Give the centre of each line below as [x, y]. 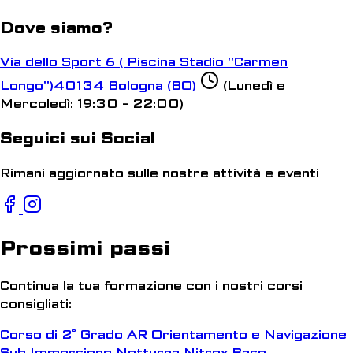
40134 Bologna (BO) [125, 86]
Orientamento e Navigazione [249, 335]
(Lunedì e [252, 86]
